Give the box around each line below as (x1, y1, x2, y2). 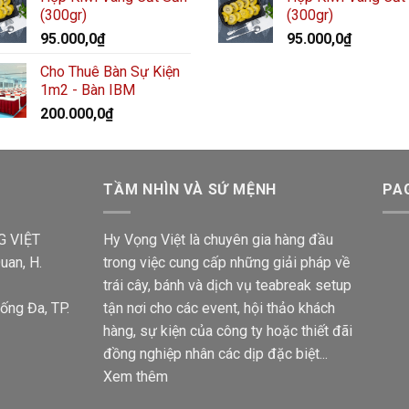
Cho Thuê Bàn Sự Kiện (40, 63, 180, 80)
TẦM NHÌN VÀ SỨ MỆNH (102, 181, 278, 198)
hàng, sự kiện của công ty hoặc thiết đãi (102, 321, 352, 340)
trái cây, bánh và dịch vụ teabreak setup (102, 276, 351, 294)
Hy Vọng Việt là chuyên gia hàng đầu (102, 230, 333, 248)
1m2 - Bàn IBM (40, 81, 135, 99)
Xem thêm (102, 367, 168, 385)
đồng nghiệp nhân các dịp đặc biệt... (102, 344, 328, 362)
